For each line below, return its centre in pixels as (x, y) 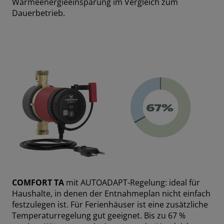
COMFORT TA (38, 183)
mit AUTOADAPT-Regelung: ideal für (132, 183)
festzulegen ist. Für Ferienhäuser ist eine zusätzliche (110, 205)
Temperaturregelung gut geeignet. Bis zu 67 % (99, 216)
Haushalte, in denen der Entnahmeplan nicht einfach (111, 194)
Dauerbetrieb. (38, 13)
